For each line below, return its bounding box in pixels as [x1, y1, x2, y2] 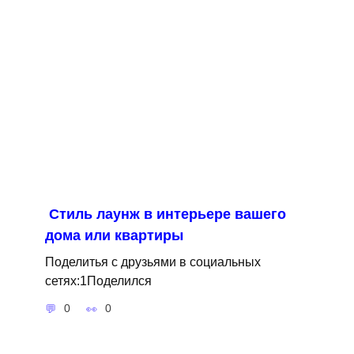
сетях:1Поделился [44, 273, 152, 288]
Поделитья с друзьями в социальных [44, 254, 261, 269]
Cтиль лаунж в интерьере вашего [48, 206, 286, 223]
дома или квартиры [44, 228, 183, 244]
